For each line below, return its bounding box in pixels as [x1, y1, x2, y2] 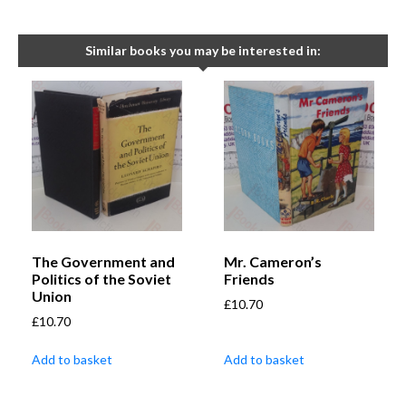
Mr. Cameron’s [224, 253, 322, 271]
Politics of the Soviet [32, 270, 171, 288]
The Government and [32, 253, 175, 271]
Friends [224, 270, 275, 288]
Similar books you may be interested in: [85, 43, 321, 59]
